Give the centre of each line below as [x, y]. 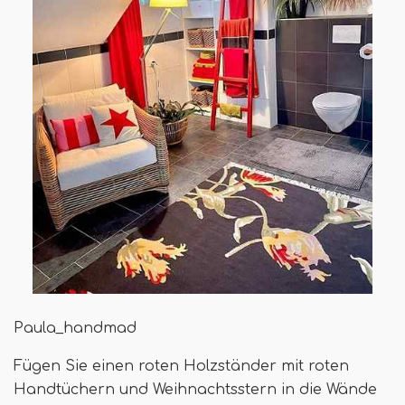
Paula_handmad [75, 328]
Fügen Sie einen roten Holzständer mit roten [181, 366]
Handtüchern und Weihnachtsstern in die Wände [195, 389]
